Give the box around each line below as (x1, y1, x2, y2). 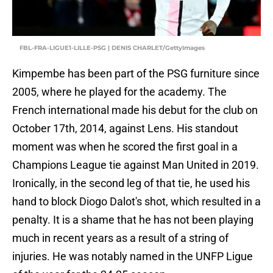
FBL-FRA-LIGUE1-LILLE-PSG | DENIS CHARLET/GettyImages (19, 44, 205, 52)
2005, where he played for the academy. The (12, 85, 227, 99)
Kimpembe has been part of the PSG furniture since (12, 67, 260, 80)
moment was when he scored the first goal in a (12, 140, 238, 154)
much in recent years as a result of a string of (12, 232, 229, 245)
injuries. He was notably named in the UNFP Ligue (12, 250, 253, 263)
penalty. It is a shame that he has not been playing (12, 213, 253, 227)
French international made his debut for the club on (12, 104, 258, 117)
